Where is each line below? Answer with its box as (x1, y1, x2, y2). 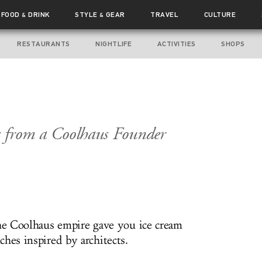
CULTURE (204, 11, 236, 19)
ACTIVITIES (157, 40, 196, 48)
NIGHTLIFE (95, 40, 132, 48)
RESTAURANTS (17, 40, 70, 48)
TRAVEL (150, 11, 179, 19)
